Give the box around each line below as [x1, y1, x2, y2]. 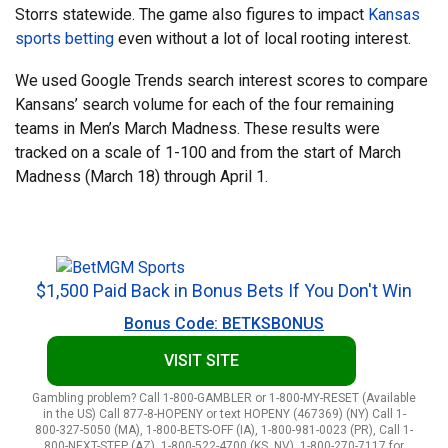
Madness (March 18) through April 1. [15, 167, 268, 187]
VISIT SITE [163, 350, 239, 370]
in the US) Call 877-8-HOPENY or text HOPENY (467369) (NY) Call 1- [42, 406, 406, 421]
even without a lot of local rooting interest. [114, 29, 411, 49]
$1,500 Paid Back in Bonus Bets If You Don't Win [36, 279, 412, 301]
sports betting [15, 29, 114, 49]
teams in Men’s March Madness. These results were [15, 119, 380, 139]
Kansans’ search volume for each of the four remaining [15, 95, 394, 115]
